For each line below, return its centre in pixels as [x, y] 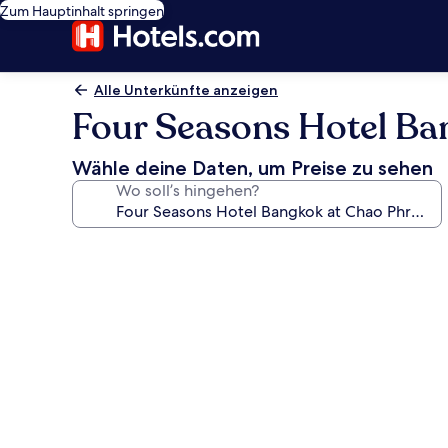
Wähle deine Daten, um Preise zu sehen [252, 168]
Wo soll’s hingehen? [187, 190]
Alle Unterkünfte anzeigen [186, 90]
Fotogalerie [137, 249]
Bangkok [121, 394]
